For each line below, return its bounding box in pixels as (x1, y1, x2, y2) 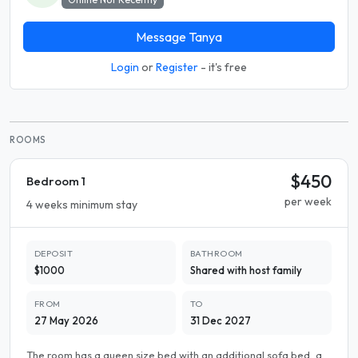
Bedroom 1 (26, 173, 86, 189)
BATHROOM (190, 248, 243, 260)
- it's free (198, 60, 247, 75)
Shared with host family (190, 264, 302, 277)
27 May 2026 (34, 314, 98, 328)
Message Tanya (136, 29, 222, 46)
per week (284, 194, 332, 209)
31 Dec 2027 (190, 314, 251, 328)
